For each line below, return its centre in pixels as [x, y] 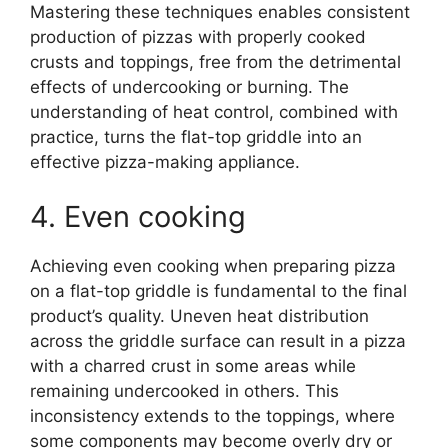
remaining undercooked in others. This [184, 391]
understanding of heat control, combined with [214, 111]
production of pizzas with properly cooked [198, 36]
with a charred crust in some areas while [193, 366]
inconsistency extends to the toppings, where [212, 416]
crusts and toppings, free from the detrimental [215, 61]
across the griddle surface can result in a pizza [218, 341]
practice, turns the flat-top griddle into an [196, 136]
